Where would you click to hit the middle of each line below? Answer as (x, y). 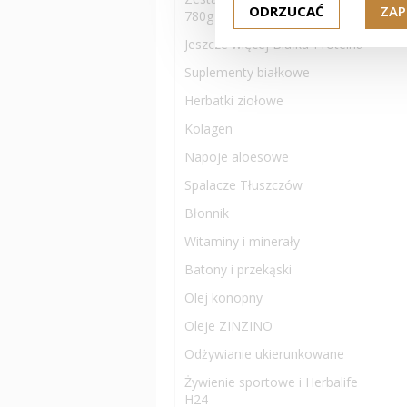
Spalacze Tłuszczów (243, 185)
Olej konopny (223, 298)
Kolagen (208, 129)
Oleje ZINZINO (228, 326)
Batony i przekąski (238, 269)
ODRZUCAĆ (287, 11)
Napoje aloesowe (237, 157)
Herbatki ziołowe (234, 100)
